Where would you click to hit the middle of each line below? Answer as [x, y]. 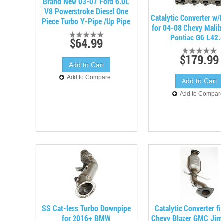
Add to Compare [89, 77]
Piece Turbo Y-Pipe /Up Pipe [86, 21]
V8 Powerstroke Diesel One [86, 11]
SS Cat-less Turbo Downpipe [86, 208]
